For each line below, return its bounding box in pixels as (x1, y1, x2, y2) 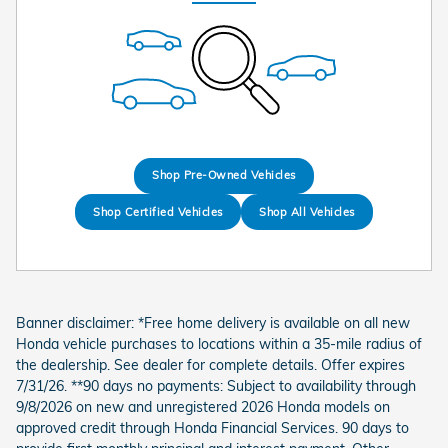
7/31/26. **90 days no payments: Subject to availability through (16, 377, 416, 396)
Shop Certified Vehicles (93, 204, 223, 219)
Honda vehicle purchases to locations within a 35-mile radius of (16, 335, 422, 354)
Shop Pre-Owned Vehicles (152, 168, 296, 183)
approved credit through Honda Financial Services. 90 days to (16, 419, 409, 438)
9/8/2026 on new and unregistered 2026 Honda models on (16, 398, 390, 417)
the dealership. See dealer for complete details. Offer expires (16, 356, 405, 375)
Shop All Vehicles (259, 204, 355, 219)
